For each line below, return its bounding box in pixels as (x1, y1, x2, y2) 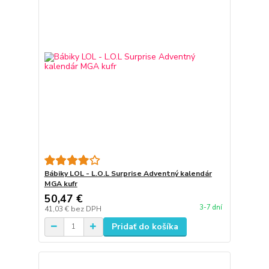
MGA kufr (44, 178, 77, 189)
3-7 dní (199, 203, 222, 212)
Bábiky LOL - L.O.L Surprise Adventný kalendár (44, 168, 212, 178)
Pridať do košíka (111, 220, 178, 232)
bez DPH (70, 204, 101, 214)
